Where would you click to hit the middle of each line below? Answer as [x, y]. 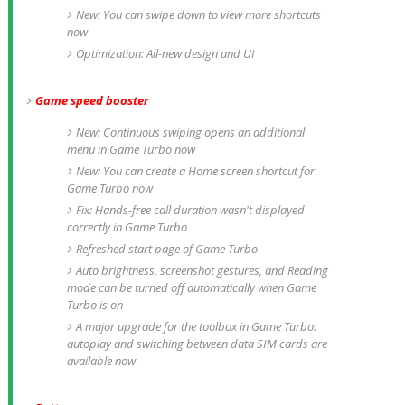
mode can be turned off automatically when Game [191, 287]
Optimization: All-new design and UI [166, 53]
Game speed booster [91, 100]
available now [102, 361]
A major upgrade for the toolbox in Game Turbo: [196, 326]
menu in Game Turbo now [131, 149]
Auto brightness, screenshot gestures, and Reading [202, 270]
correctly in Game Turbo [127, 227]
